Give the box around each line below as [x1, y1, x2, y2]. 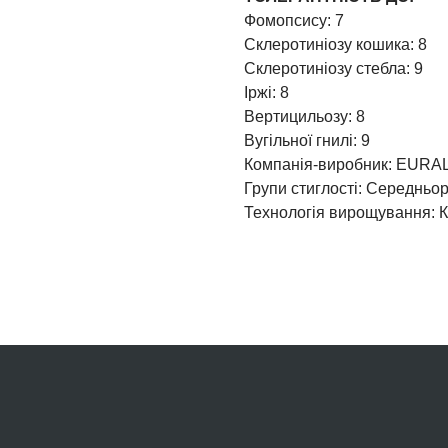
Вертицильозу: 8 [244, 108, 365, 125]
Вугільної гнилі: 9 [244, 132, 370, 149]
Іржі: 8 [244, 84, 289, 101]
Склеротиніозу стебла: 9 [244, 60, 423, 77]
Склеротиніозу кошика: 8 [244, 36, 427, 53]
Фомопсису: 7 [244, 12, 344, 29]
